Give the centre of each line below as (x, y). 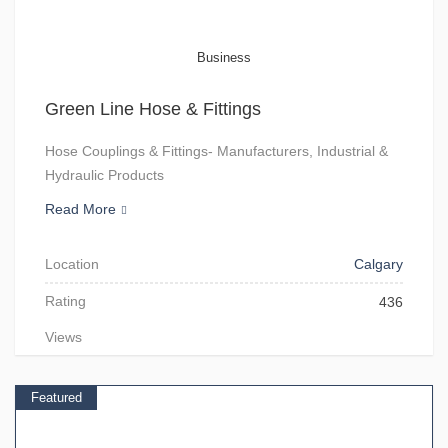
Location (72, 264)
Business (224, 57)
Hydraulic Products (104, 175)
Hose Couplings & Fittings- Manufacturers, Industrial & (216, 151)
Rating (65, 301)
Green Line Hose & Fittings (153, 109)
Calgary (378, 264)
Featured (56, 397)
